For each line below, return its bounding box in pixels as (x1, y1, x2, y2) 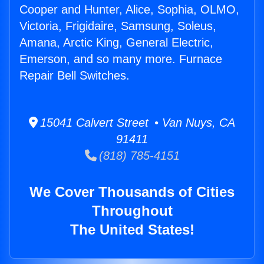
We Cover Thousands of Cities (29, 184, 235, 200)
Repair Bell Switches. (19, 69, 130, 82)
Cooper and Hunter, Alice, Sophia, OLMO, (19, 3, 239, 16)
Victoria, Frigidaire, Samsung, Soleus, (19, 19, 216, 33)
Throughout (91, 203, 173, 219)
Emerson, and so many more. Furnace (19, 52, 222, 66)
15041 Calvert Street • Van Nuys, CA (38, 116, 235, 130)
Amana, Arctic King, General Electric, (19, 36, 213, 49)
